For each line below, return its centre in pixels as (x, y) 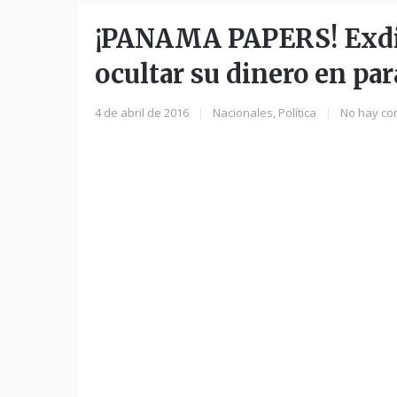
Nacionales (243, 113)
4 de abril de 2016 (142, 113)
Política (297, 113)
